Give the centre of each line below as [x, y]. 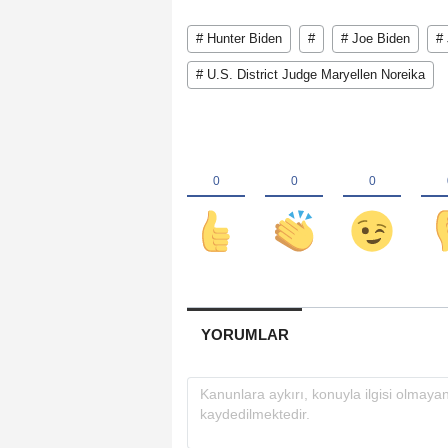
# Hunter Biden [239, 38]
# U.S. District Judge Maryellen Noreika [310, 74]
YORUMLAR [244, 334]
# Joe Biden [375, 38]
